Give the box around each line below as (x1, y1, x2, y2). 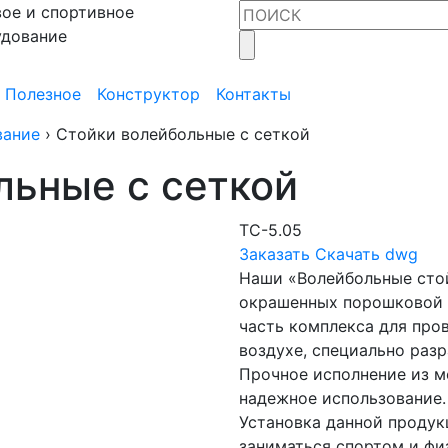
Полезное (5, 84, 81, 104)
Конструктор (97, 84, 200, 104)
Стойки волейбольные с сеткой (56, 124, 310, 144)
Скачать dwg (315, 244, 418, 264)
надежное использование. (239, 388, 446, 408)
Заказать (239, 244, 310, 264)
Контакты (216, 84, 291, 104)
